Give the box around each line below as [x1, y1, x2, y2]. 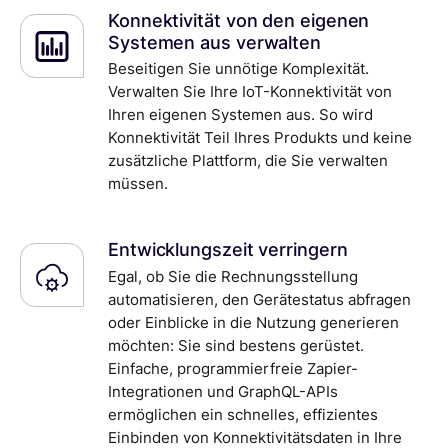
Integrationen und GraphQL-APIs [108, 381, 338, 401]
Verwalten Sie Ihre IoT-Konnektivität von [108, 82, 392, 102]
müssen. [108, 174, 168, 194]
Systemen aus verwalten [108, 32, 322, 54]
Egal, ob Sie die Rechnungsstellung [108, 266, 358, 286]
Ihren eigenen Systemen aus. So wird [108, 105, 373, 125]
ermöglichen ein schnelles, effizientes [108, 404, 378, 424]
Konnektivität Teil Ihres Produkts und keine [108, 128, 412, 148]
